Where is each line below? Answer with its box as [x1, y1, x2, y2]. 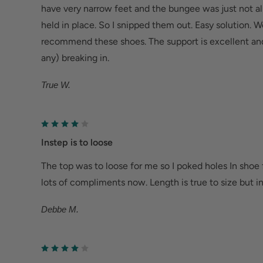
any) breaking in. [41, 52, 109, 63]
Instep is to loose [41, 137, 113, 148]
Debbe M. [41, 204, 79, 214]
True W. [41, 79, 70, 90]
